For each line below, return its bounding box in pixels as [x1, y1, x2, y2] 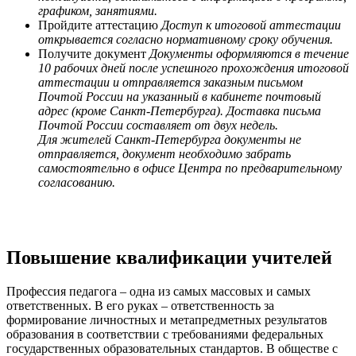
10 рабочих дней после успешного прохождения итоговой [38, 60, 349, 75]
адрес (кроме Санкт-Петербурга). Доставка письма [38, 103, 321, 118]
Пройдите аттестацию [38, 17, 161, 32]
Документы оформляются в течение [149, 46, 349, 60]
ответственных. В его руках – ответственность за [6, 298, 274, 312]
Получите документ [38, 46, 149, 60]
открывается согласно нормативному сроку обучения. [38, 32, 333, 46]
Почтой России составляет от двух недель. [38, 118, 278, 132]
